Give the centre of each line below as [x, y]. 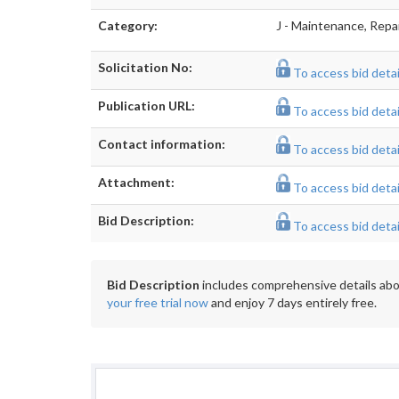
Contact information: [162, 144]
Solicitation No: [145, 67]
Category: [128, 25]
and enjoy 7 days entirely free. [293, 302]
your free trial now [158, 302]
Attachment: [136, 182]
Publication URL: [147, 106]
